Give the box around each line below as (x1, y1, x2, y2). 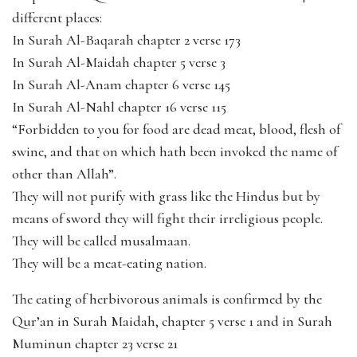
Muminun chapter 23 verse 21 (12, 334, 178, 352)
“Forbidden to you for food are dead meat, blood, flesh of (12, 120, 340, 138)
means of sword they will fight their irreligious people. (12, 209, 323, 227)
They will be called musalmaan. (12, 231, 190, 249)
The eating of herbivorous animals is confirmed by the (12, 289, 322, 308)
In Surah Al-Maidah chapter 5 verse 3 (12, 53, 226, 71)
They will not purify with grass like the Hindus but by (12, 186, 320, 205)
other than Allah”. (12, 164, 116, 182)
